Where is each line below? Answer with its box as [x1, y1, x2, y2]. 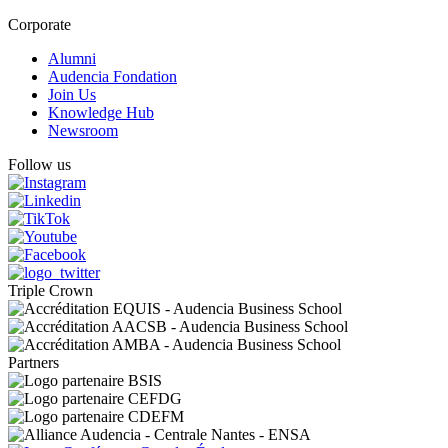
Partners [8, 353, 59, 371]
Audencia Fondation [48, 67, 177, 85]
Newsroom [48, 121, 118, 139]
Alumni [48, 49, 96, 67]
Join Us [48, 85, 96, 103]
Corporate [8, 15, 71, 33]
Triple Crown [8, 281, 93, 299]
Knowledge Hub [48, 103, 154, 121]
